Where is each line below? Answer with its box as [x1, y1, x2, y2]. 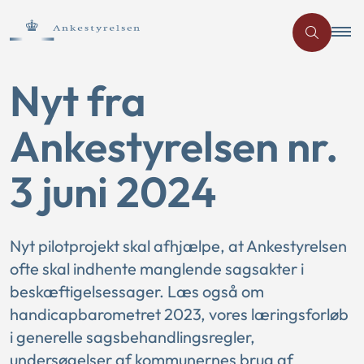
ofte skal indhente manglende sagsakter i [10, 258, 304, 279]
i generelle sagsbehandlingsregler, [10, 327, 255, 347]
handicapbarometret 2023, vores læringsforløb [10, 304, 349, 324]
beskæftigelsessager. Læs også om [10, 281, 264, 301]
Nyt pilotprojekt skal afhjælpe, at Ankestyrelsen [10, 236, 347, 256]
